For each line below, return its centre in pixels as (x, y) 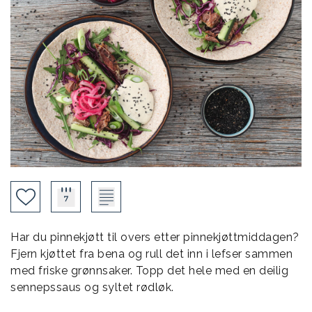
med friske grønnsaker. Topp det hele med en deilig (149, 271)
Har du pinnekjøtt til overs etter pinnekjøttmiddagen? (155, 237)
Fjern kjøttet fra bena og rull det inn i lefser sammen (151, 254)
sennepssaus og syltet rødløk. (92, 288)
